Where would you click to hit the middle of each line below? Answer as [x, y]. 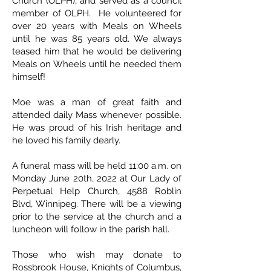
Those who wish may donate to [97, 255]
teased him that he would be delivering [97, 52]
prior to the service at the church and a [97, 217]
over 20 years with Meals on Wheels [97, 26]
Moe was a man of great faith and [97, 103]
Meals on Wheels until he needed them [97, 64]
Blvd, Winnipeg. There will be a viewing [97, 204]
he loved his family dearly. [66, 141]
